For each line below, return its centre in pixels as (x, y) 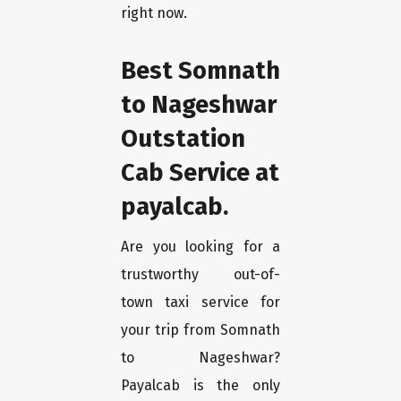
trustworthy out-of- (200, 275)
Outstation (183, 139)
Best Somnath (200, 71)
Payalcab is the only (200, 386)
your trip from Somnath (200, 330)
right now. (154, 13)
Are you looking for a (200, 247)
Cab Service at (200, 173)
